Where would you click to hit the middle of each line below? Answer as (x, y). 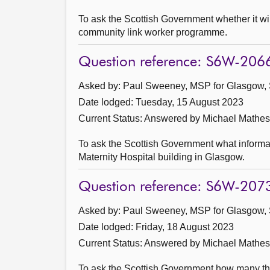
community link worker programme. (158, 32)
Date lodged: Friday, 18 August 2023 (156, 227)
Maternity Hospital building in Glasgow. (162, 157)
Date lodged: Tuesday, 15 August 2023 (161, 102)
